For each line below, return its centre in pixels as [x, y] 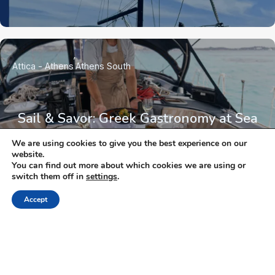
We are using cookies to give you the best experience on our [129, 143]
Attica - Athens [43, 66]
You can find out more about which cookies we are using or [129, 165]
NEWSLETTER [137, 218]
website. [28, 154]
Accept [36, 199]
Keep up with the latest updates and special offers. [137, 242]
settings [102, 176]
